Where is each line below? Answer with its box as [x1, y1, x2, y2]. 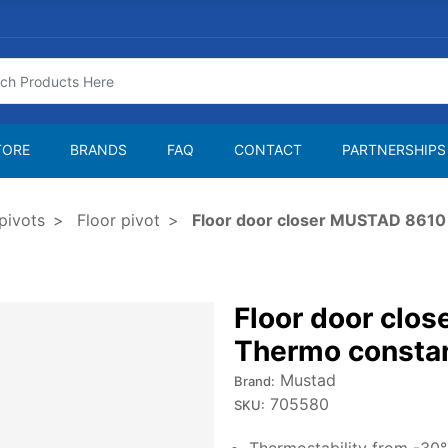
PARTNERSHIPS [342, 141, 446, 158]
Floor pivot [77, 210, 160, 230]
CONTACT [234, 141, 302, 158]
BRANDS [70, 141, 127, 158]
